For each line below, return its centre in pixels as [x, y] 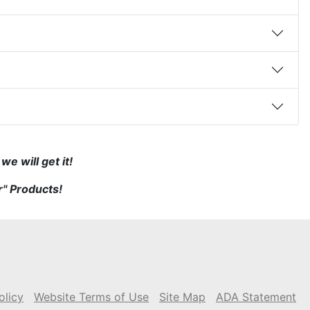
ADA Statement [256, 297]
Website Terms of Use [91, 297]
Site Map [182, 297]
